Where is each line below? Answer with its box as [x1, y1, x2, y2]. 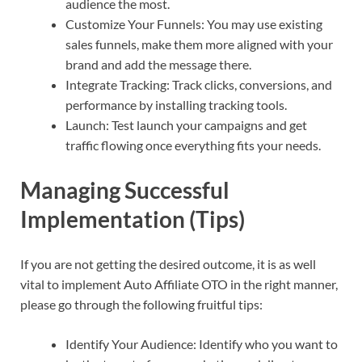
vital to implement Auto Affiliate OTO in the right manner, [20, 276, 338, 293]
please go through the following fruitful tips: [20, 297, 263, 313]
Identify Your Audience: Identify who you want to [65, 336, 338, 352]
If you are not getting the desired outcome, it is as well [20, 256, 316, 272]
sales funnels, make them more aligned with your [65, 36, 333, 52]
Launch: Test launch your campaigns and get [65, 116, 307, 133]
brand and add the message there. [65, 56, 251, 72]
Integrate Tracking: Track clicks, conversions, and [65, 76, 332, 92]
